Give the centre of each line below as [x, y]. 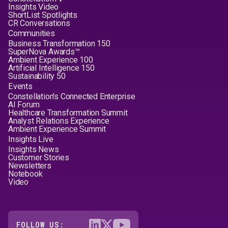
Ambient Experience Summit [57, 129]
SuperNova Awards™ [44, 52]
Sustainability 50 [37, 76]
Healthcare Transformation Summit [68, 113]
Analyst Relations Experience [59, 121]
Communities [32, 33]
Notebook [25, 174]
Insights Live [31, 139]
